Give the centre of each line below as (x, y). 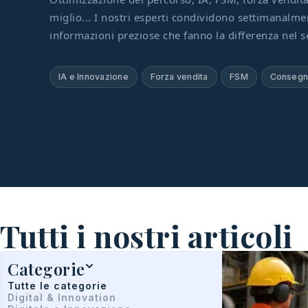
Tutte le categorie (57, 286)
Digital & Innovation (62, 297)
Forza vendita (179, 77)
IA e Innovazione (93, 77)
